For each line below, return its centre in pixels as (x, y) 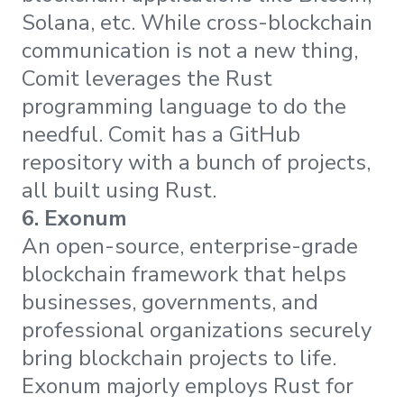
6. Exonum (74, 219)
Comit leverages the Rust (147, 79)
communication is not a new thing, (190, 51)
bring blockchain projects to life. (179, 358)
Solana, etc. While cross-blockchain (197, 23)
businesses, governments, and (170, 303)
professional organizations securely (197, 331)
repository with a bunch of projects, (196, 163)
